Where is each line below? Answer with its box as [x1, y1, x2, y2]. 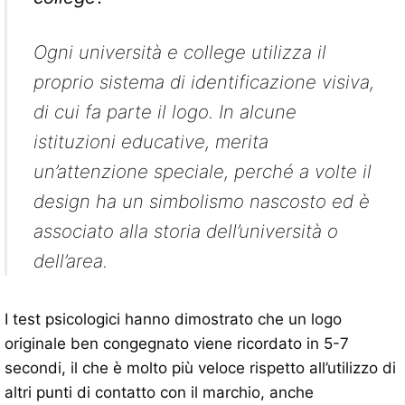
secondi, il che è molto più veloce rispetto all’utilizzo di [5, 359, 396, 378]
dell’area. [33, 250, 108, 273]
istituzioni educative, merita [33, 130, 268, 154]
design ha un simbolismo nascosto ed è [33, 190, 370, 213]
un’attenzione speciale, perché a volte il [33, 160, 372, 184]
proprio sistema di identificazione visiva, [33, 71, 374, 94]
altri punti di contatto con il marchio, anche [5, 383, 314, 402]
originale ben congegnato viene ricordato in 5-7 [5, 334, 349, 353]
